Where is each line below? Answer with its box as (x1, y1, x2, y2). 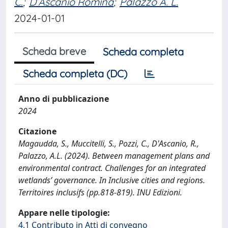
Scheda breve (22, 45, 86, 58)
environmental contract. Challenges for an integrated (18, 162, 206, 174)
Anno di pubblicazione (18, 93, 109, 104)
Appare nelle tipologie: (18, 207, 110, 218)
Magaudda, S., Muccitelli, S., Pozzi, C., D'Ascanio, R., (18, 138, 199, 149)
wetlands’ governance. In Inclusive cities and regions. (18, 175, 205, 186)
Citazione (18, 126, 56, 137)
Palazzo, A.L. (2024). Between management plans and (18, 150, 210, 161)
